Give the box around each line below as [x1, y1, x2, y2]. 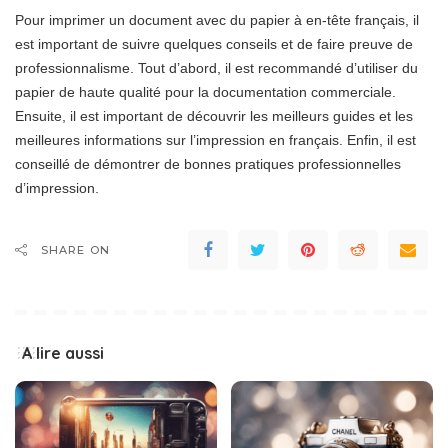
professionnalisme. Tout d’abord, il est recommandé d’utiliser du [15, 60, 418, 77]
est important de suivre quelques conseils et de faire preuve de [15, 36, 413, 53]
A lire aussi [22, 343, 104, 364]
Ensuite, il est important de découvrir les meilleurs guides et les [15, 108, 413, 125]
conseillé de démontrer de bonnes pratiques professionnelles [15, 156, 401, 173]
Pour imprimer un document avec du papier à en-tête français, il [15, 12, 419, 29]
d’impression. [15, 180, 99, 197]
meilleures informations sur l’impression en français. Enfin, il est [15, 132, 416, 149]
